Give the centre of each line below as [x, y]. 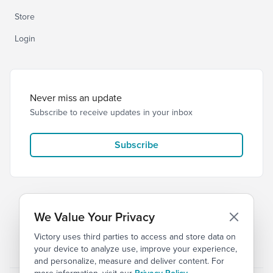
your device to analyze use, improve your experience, [136, 249]
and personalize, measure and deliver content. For [129, 261]
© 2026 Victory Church [102, 247]
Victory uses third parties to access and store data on [135, 236]
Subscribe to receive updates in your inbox [111, 112]
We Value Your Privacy [94, 217]
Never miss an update [76, 97]
